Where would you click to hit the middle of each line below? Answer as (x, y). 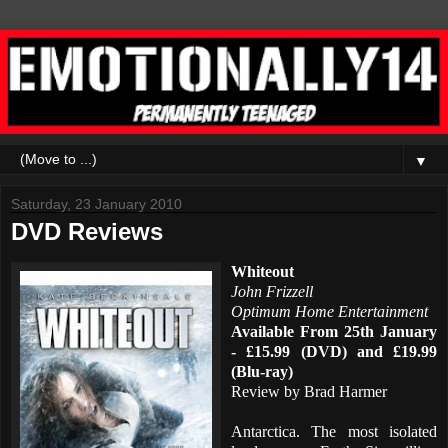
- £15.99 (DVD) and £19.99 (334, 351)
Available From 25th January (334, 331)
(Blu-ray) (262, 371)
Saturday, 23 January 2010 (96, 204)
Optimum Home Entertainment (329, 311)
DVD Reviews (87, 232)
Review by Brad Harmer (309, 391)
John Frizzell (272, 291)
